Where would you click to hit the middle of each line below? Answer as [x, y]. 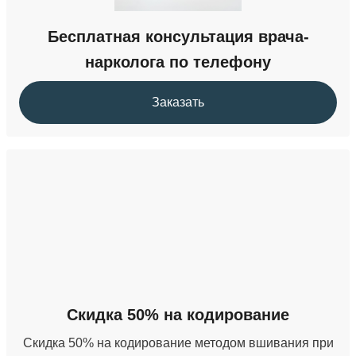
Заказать [178, 102]
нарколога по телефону [178, 62]
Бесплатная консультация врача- [178, 36]
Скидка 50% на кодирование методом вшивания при [178, 342]
